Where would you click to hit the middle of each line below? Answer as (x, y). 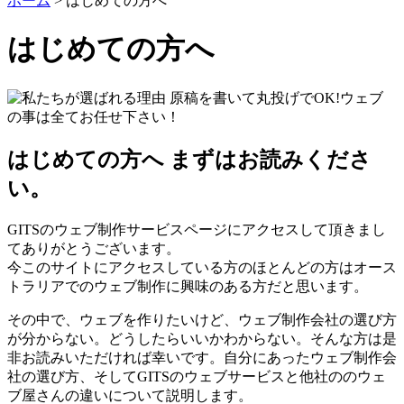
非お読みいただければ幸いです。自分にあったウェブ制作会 (202, 357)
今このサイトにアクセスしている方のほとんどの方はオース (202, 267)
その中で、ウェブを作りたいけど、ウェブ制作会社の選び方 (202, 319)
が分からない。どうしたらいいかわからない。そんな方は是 (202, 338)
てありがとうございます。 (94, 248)
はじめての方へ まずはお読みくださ (189, 159)
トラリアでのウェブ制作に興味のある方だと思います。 (188, 286)
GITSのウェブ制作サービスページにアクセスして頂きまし (197, 229)
